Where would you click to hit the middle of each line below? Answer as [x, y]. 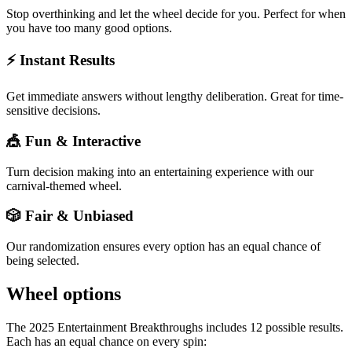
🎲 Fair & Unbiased [70, 216]
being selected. [43, 261]
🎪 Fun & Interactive [73, 141]
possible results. [303, 327]
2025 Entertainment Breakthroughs [116, 327]
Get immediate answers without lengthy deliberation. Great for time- [175, 97]
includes [226, 327]
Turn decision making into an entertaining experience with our [160, 171]
